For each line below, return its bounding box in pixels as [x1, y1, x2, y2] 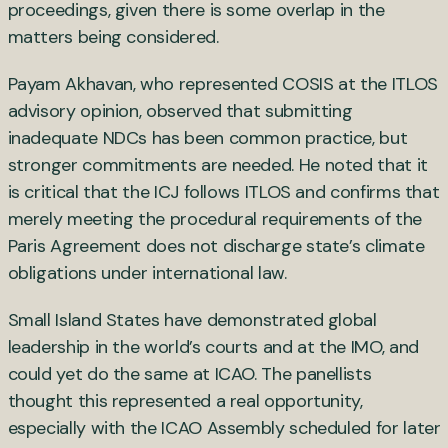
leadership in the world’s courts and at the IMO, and [7, 334, 419, 359]
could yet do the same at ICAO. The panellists [7, 361, 372, 386]
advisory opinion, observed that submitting [7, 98, 353, 123]
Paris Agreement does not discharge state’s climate [7, 233, 425, 258]
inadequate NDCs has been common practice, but [7, 125, 408, 150]
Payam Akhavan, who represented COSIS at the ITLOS [7, 71, 438, 96]
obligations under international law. [7, 260, 296, 285]
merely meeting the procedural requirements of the [7, 206, 422, 231]
